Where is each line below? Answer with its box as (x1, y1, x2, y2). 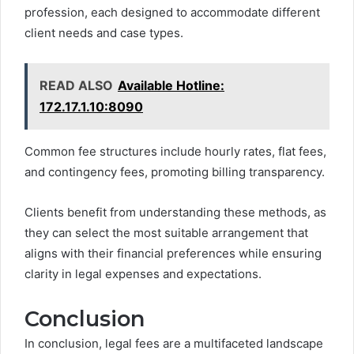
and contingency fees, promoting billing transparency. (24, 164, 325, 179)
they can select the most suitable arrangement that (24, 225, 308, 240)
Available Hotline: (118, 77, 224, 93)
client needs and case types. (24, 25, 183, 40)
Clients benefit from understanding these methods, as (24, 205, 326, 220)
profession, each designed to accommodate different (24, 5, 320, 20)
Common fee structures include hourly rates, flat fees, (24, 144, 326, 159)
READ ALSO (40, 77, 113, 93)
